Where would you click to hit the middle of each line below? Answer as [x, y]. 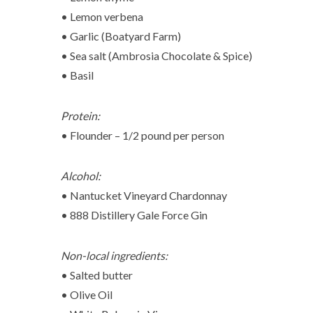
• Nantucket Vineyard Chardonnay [144, 195]
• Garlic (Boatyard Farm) [121, 36]
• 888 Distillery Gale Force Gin [134, 215]
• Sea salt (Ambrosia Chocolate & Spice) [156, 56]
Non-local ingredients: [114, 255]
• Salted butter [97, 275]
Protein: [80, 116]
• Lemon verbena [102, 16]
